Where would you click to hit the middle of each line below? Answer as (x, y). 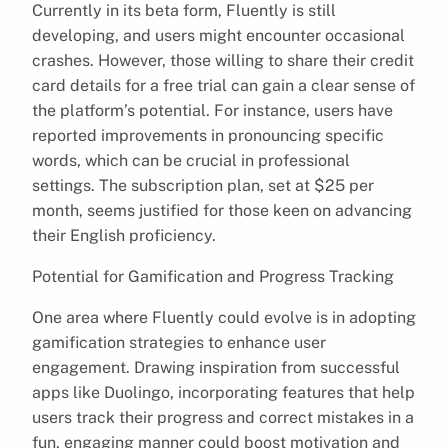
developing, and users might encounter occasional (218, 35)
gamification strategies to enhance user (179, 342)
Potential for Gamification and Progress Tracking (213, 276)
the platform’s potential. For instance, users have (212, 110)
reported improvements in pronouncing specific (208, 135)
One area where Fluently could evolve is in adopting (224, 317)
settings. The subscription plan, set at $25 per (203, 185)
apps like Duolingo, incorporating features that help (223, 392)
